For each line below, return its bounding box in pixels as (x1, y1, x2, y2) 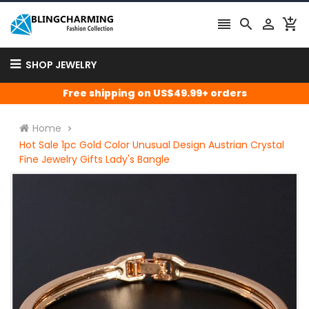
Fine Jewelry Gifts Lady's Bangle (19, 152, 170, 166)
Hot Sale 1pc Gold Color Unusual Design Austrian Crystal (19, 137, 284, 152)
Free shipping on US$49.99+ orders (62, 86, 247, 100)
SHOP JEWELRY (26, 58, 97, 72)
